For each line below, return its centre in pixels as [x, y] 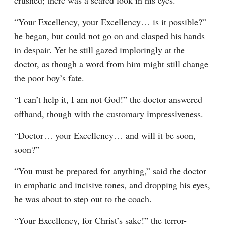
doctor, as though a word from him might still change [111, 64]
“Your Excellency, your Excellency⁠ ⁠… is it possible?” [110, 22]
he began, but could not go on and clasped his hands [109, 36]
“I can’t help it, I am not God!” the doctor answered [108, 99]
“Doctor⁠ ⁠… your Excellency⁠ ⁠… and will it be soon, [105, 135]
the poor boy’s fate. [49, 78]
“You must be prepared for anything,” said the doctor [110, 171]
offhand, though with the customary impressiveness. [109, 114]
